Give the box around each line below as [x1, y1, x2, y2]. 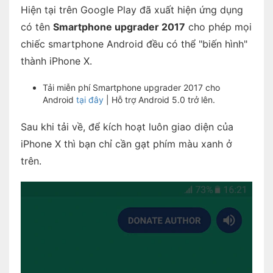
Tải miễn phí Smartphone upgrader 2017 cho [43, 82, 220, 93]
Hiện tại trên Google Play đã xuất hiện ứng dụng [20, 3, 243, 16]
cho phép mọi [185, 20, 252, 33]
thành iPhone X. [20, 54, 92, 67]
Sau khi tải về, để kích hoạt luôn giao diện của [20, 120, 233, 133]
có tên [20, 20, 53, 33]
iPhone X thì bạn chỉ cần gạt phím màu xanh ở [20, 137, 232, 150]
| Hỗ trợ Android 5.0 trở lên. [104, 94, 215, 105]
